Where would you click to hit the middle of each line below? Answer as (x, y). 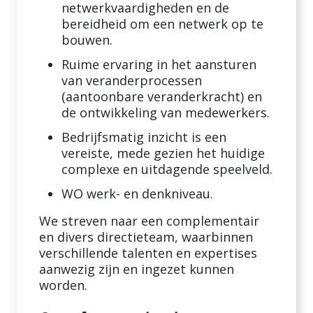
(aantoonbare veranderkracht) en (162, 96)
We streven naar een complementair (149, 221)
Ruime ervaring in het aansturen (159, 64)
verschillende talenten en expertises (148, 253)
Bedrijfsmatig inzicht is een (144, 137)
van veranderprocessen (132, 80)
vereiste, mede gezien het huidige (163, 153)
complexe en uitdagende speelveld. (167, 169)
